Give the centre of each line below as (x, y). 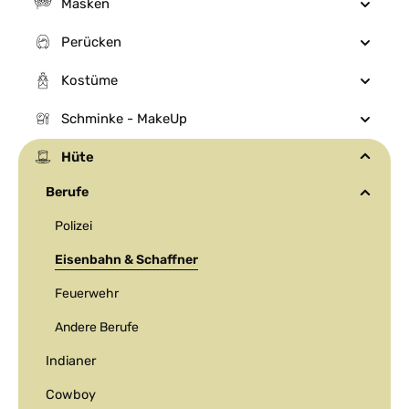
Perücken (91, 42)
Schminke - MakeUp (124, 119)
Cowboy (71, 395)
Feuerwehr (87, 294)
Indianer (71, 361)
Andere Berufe (97, 327)
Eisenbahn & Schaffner (126, 260)
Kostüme (89, 80)
